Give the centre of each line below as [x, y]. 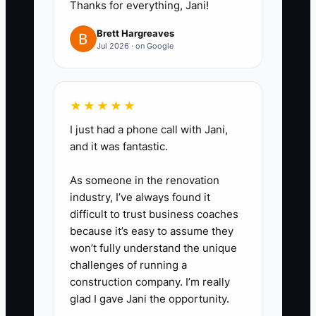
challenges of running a [128, 265]
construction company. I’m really [150, 282]
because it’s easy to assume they [152, 231]
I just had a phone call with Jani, [149, 130]
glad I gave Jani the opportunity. [150, 299]
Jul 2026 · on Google [135, 45]
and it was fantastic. [119, 147]
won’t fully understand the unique [153, 248]
